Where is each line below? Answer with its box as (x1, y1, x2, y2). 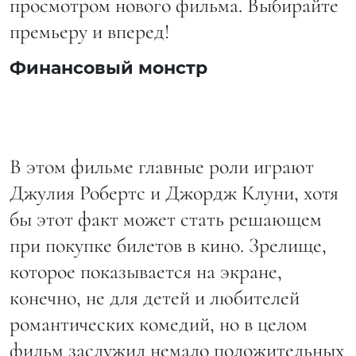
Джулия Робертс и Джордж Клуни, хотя (10, 180, 339, 206)
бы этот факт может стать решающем (10, 207, 322, 232)
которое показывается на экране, (10, 259, 282, 284)
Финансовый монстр (10, 57, 207, 79)
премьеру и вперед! (10, 19, 169, 44)
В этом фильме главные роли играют (10, 154, 314, 180)
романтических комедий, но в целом (10, 311, 308, 337)
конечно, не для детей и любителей (10, 285, 300, 311)
